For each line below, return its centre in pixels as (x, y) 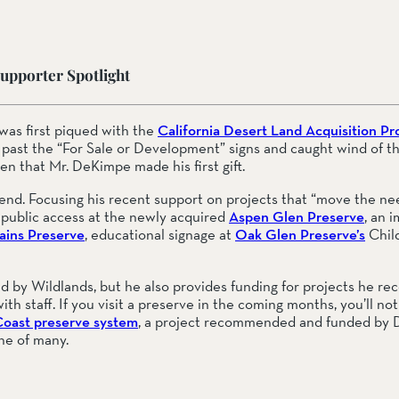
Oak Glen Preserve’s (300, 235)
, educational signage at (160, 234)
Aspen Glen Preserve (297, 217)
